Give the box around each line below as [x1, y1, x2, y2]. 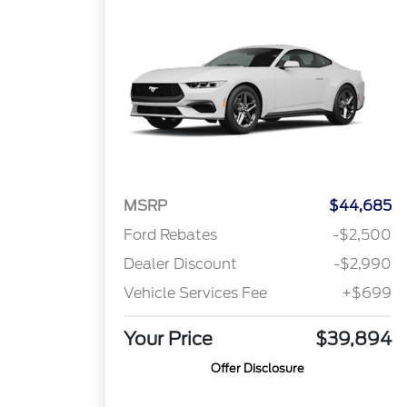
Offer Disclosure [211, 362, 305, 376]
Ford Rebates [124, 226, 218, 244]
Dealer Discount [124, 255, 238, 273]
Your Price [124, 328, 213, 351]
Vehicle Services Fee [124, 284, 268, 303]
